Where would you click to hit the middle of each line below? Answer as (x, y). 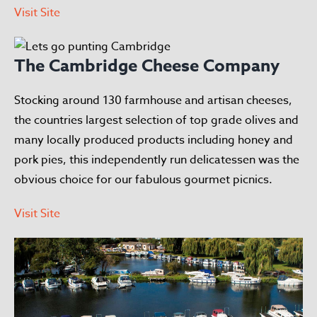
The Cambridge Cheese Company (147, 66)
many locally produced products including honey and (154, 140)
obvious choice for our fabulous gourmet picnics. (143, 180)
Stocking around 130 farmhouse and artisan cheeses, (153, 100)
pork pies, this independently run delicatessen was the (157, 160)
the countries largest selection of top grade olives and (156, 120)
